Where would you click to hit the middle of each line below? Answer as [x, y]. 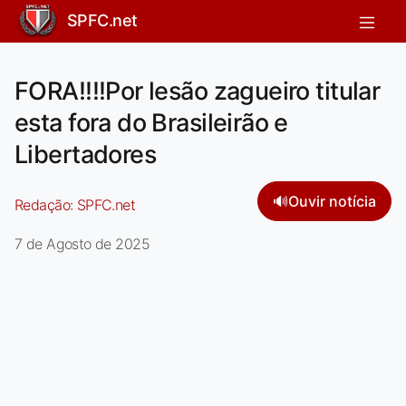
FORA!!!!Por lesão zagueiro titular [198, 91]
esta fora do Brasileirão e [151, 122]
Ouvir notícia [332, 201]
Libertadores [86, 154]
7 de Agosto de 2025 [82, 243]
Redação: [46, 204]
